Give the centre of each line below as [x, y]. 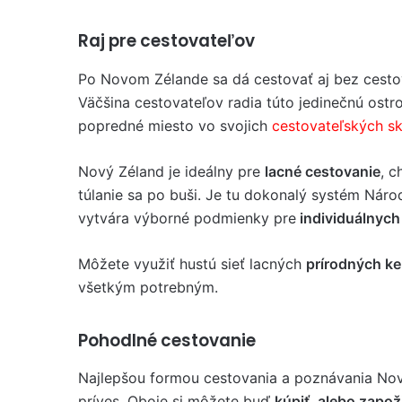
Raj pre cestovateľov [166, 41]
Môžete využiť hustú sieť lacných [192, 263]
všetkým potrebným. [148, 287]
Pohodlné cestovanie [167, 340]
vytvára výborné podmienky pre [187, 218]
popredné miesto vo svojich [175, 125]
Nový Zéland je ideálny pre [171, 171]
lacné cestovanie [323, 171]
